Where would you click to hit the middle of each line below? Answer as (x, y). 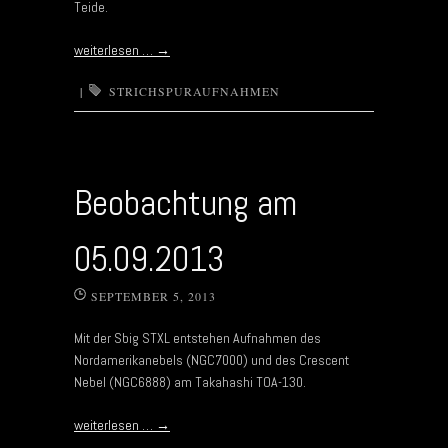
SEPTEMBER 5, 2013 (153, 295)
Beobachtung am (185, 202)
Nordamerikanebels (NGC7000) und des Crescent (211, 359)
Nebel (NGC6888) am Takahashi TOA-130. (190, 381)
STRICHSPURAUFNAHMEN (194, 90)
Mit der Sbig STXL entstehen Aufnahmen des (197, 337)
